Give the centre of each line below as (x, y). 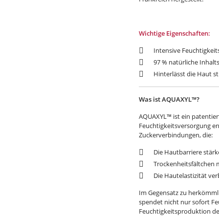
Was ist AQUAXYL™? (169, 99)
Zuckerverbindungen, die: (176, 135)
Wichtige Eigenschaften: (175, 33)
